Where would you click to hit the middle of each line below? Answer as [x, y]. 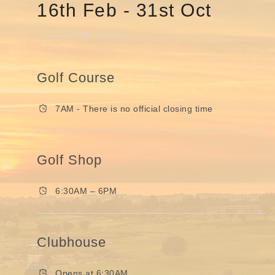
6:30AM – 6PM [86, 191]
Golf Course [76, 77]
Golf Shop [69, 160]
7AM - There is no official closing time [134, 108]
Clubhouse [72, 242]
